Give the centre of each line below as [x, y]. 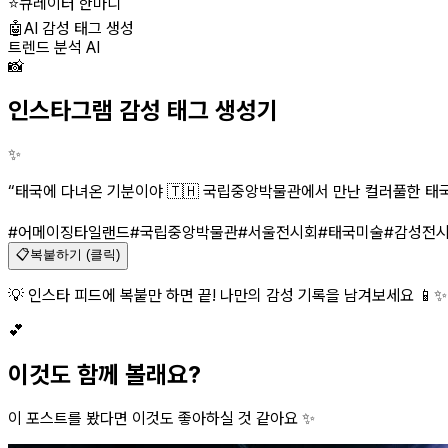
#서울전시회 [278, 232]
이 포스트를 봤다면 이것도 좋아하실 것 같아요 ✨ [161, 418]
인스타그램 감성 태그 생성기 [143, 110]
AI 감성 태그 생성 [79, 28]
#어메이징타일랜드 [69, 232]
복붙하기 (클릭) [75, 254]
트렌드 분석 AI [54, 47]
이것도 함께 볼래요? [104, 374]
